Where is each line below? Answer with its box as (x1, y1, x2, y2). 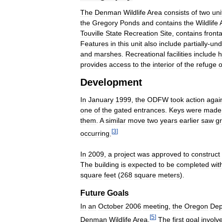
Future (80, 188, 105, 197)
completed (176, 160, 209, 168)
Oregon (184, 202, 208, 210)
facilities (167, 50, 192, 58)
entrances (134, 106, 165, 114)
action (186, 95, 205, 104)
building (95, 160, 119, 168)
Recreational (125, 50, 165, 58)
